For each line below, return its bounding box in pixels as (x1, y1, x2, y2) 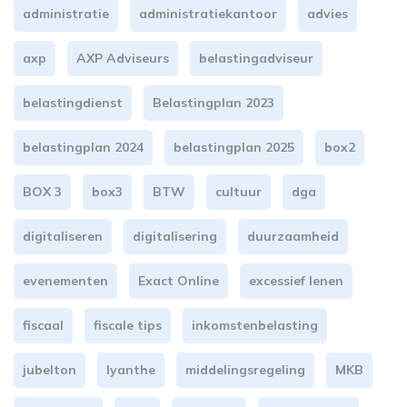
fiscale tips (94, 317, 162, 333)
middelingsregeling (185, 362, 305, 378)
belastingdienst (23, 94, 123, 111)
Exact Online (138, 273, 219, 289)
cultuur (215, 184, 262, 200)
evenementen (23, 273, 108, 289)
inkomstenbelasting (192, 317, 318, 333)
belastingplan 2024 (23, 139, 144, 155)
